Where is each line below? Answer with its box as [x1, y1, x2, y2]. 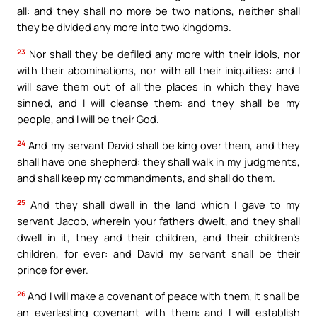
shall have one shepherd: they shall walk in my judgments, [17, 154, 300, 169]
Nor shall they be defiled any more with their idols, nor [25, 46, 300, 61]
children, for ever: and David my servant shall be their [17, 246, 300, 260]
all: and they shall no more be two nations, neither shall [17, 4, 300, 18]
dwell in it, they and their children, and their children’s [17, 229, 300, 244]
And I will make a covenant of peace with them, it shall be [25, 289, 300, 304]
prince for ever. [17, 262, 88, 277]
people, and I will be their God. [17, 111, 159, 126]
